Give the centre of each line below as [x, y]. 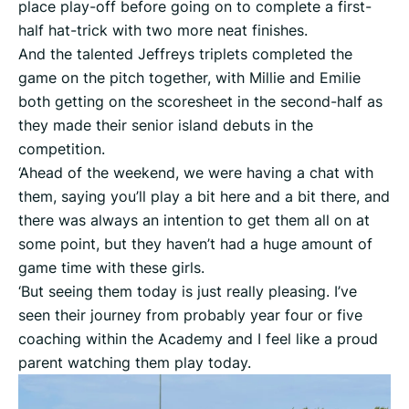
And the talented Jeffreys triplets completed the [185, 54]
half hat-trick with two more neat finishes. [163, 31]
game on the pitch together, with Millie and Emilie [189, 78]
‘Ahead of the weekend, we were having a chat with [196, 173]
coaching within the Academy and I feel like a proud [198, 339]
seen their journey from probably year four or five [190, 315]
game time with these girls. [111, 268]
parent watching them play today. [135, 363]
